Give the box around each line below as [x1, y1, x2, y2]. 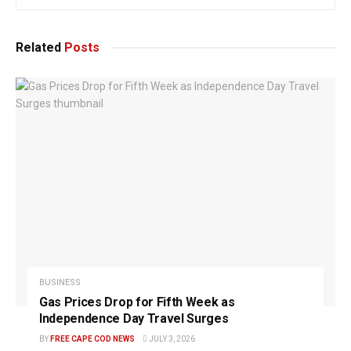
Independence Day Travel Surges [39, 311, 229, 327]
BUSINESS [39, 277, 81, 288]
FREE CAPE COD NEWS [50, 335, 135, 344]
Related [16, 40, 61, 56]
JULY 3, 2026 [147, 335, 195, 344]
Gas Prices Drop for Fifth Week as [39, 295, 235, 310]
